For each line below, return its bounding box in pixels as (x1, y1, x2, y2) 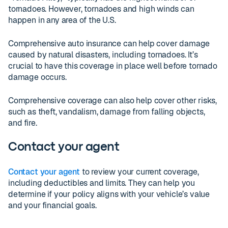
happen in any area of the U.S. (8, 15, 116, 25)
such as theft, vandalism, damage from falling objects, (8, 106, 205, 117)
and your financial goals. (8, 200, 97, 211)
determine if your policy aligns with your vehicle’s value (8, 189, 210, 199)
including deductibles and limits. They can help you (8, 178, 195, 188)
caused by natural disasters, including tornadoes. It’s (8, 49, 198, 60)
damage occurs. (8, 72, 67, 82)
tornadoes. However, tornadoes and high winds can (8, 4, 194, 14)
